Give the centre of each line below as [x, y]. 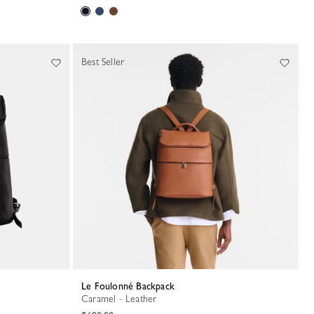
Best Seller [103, 62]
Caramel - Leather [123, 299]
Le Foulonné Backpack [130, 286]
